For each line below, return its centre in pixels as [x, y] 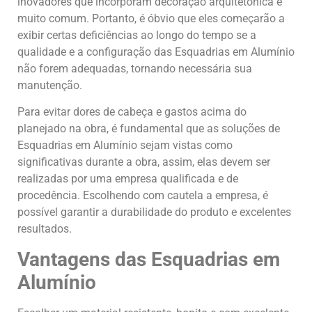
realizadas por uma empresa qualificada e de [128, 179]
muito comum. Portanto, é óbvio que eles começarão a [151, 18]
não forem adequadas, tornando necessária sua [135, 68]
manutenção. [50, 85]
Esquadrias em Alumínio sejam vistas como [125, 146]
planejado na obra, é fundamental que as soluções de [149, 129]
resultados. [45, 229]
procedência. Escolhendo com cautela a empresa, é [143, 196]
